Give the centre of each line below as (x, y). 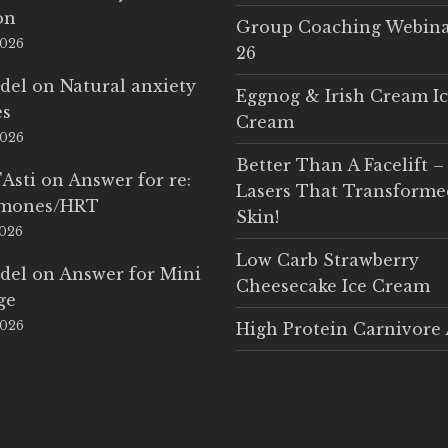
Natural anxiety (128, 85)
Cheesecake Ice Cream (332, 285)
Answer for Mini (130, 273)
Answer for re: (130, 179)
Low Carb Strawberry (327, 259)
